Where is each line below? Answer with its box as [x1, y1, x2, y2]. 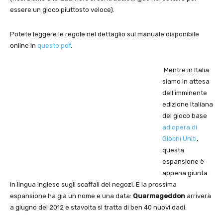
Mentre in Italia [162, 66, 209, 74]
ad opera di [162, 123, 197, 131]
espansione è [162, 157, 204, 165]
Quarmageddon [133, 192, 185, 200]
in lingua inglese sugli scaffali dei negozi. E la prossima [10, 180, 177, 188]
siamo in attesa [162, 77, 210, 85]
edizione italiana [162, 100, 213, 108]
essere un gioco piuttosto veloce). [10, 5, 114, 13]
